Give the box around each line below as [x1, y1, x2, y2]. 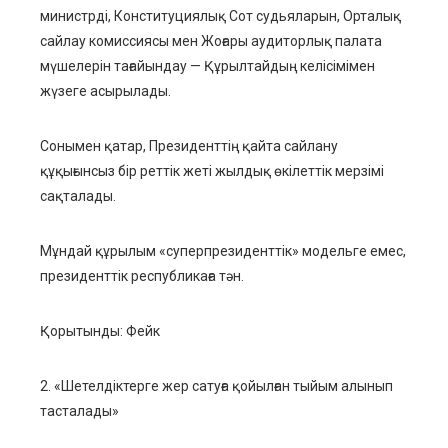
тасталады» [40, 403, 119, 420]
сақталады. [40, 188, 116, 205]
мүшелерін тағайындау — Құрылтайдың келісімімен [40, 58, 375, 75]
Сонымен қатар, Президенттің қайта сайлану [40, 138, 338, 155]
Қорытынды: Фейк [40, 323, 160, 340]
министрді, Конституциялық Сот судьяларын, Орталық [40, 8, 401, 25]
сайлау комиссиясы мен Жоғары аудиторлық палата [40, 33, 382, 50]
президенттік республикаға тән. [40, 268, 244, 285]
